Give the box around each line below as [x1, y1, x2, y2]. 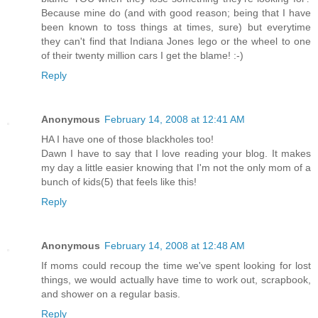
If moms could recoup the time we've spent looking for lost [41, 260, 311, 272]
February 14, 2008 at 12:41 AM [104, 114, 245, 126]
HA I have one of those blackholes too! [41, 133, 214, 146]
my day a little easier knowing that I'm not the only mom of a [41, 162, 311, 174]
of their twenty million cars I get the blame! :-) [41, 50, 243, 62]
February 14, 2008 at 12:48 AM [104, 240, 245, 252]
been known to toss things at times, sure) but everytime [41, 21, 311, 33]
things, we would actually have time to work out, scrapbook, [41, 274, 311, 286]
